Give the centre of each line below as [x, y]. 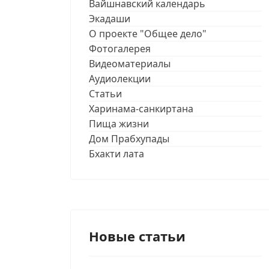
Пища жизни [119, 123]
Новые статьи [137, 236]
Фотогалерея [120, 48]
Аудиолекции [120, 78]
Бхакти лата [116, 153]
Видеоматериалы [130, 63]
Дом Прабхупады [129, 138]
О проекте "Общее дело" [148, 33]
